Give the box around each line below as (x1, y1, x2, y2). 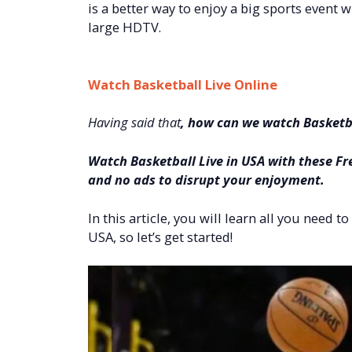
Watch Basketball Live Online (88, 75, 277, 94)
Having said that (88, 113, 181, 132)
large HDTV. (88, 18, 161, 37)
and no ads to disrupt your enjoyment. (88, 170, 324, 189)
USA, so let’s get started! (88, 227, 233, 246)
